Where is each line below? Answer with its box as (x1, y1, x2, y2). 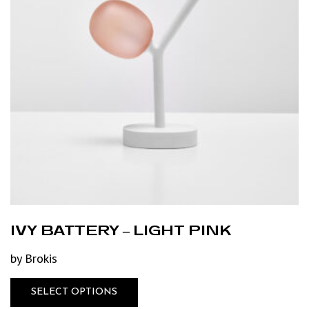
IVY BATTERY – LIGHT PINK (10, 221, 232, 238)
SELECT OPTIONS (31, 286, 117, 297)
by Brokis (10, 250, 57, 266)
